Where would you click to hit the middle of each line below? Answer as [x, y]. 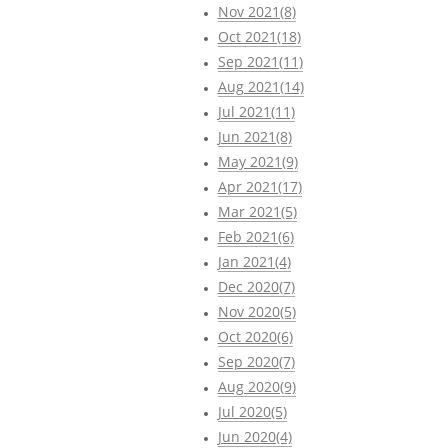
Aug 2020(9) [256, 386]
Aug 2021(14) [260, 86]
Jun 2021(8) [254, 136]
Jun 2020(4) [254, 436]
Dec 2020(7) [256, 286]
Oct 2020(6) [255, 336]
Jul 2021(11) [256, 111]
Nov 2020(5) [256, 311]
